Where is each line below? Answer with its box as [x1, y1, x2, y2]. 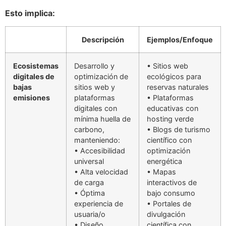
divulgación [147, 210, 185, 219]
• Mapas [147, 167, 176, 177]
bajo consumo [147, 189, 195, 198]
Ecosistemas [13, 62, 59, 71]
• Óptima [74, 189, 105, 198]
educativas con [147, 104, 198, 113]
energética [147, 157, 182, 166]
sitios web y [74, 83, 115, 92]
